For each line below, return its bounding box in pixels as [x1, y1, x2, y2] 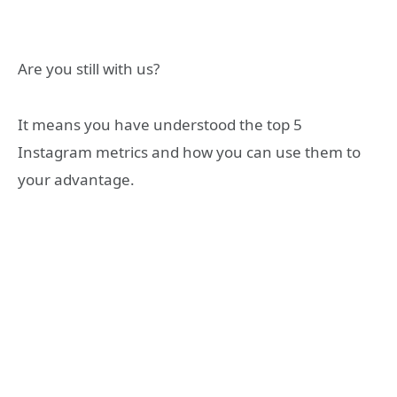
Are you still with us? [18, 58, 160, 80]
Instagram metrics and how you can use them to [18, 141, 361, 162]
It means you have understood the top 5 [18, 113, 302, 135]
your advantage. [18, 168, 135, 190]
